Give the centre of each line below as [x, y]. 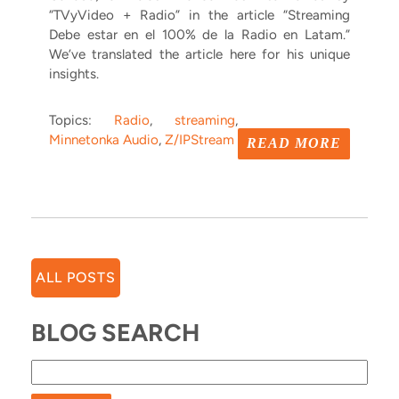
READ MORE [294, 142]
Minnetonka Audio [104, 139]
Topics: [81, 120]
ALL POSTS [76, 277]
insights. [74, 73]
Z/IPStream [199, 139]
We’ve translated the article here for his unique [199, 54]
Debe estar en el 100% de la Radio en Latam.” [199, 34]
